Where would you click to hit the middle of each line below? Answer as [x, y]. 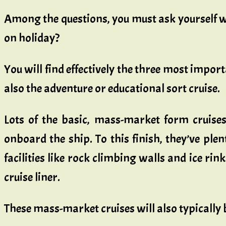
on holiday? [32, 38]
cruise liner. [32, 177]
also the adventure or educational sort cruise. [112, 89]
